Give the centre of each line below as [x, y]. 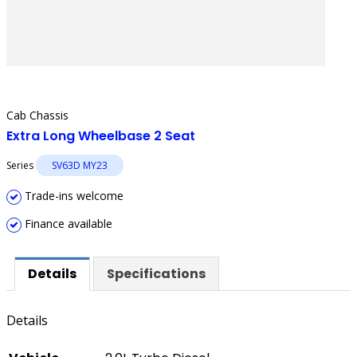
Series [21, 165]
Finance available [67, 224]
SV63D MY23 [80, 165]
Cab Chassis [37, 115]
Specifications [156, 274]
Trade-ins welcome [73, 196]
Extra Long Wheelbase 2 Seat [101, 136]
